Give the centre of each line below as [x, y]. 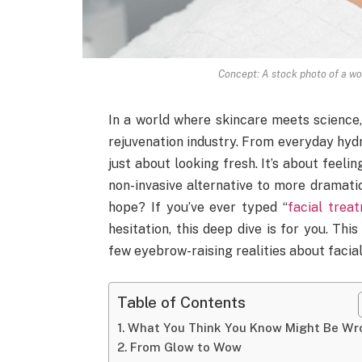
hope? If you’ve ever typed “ [198, 208]
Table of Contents [182, 303]
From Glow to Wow [186, 347]
